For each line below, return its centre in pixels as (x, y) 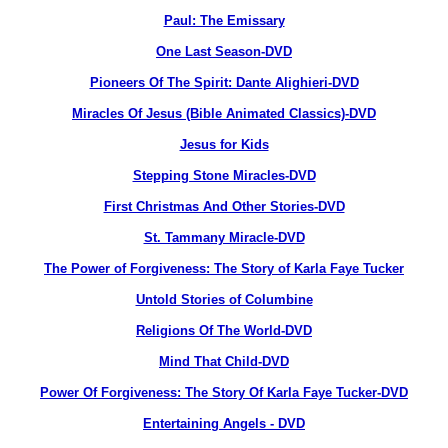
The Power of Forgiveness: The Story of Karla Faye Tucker (224, 268)
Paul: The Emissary (224, 20)
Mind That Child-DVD (224, 361)
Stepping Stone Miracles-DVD (224, 175)
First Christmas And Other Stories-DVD (224, 206)
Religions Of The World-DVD (224, 330)
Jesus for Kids (224, 144)
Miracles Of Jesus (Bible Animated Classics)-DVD (224, 113)
